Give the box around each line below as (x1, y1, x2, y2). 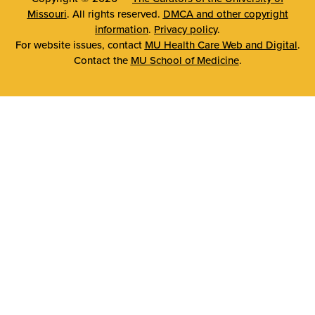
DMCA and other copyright (162, 7, 288, 20)
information (95, 22, 148, 36)
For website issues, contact (15, 38, 145, 51)
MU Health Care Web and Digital (144, 38, 297, 51)
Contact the (73, 53, 131, 67)
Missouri (27, 7, 67, 20)
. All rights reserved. (66, 7, 163, 20)
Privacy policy (154, 22, 217, 36)
